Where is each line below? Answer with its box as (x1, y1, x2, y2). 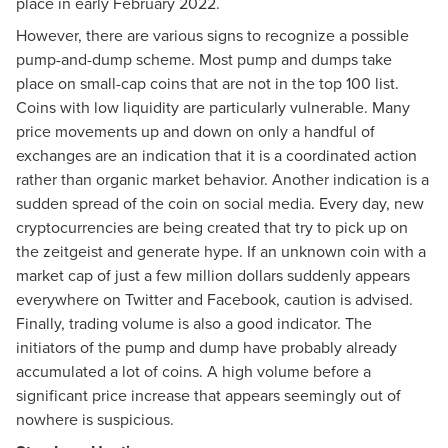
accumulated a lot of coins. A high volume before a (16, 359, 371, 382)
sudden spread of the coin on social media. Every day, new (16, 191, 424, 214)
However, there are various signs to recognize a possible (16, 23, 409, 46)
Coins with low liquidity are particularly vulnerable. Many (16, 95, 410, 118)
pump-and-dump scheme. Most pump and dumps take (16, 47, 392, 70)
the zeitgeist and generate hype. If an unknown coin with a (16, 239, 426, 262)
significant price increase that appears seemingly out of (16, 383, 401, 406)
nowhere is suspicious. (16, 407, 174, 430)
